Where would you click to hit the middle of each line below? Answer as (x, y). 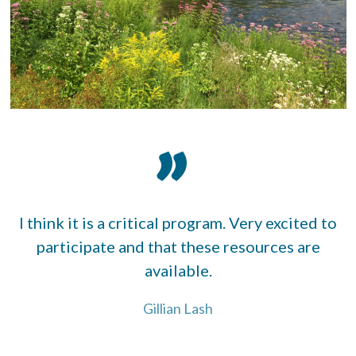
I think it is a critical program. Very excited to (178, 222)
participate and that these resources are (178, 246)
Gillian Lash (178, 308)
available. (178, 270)
